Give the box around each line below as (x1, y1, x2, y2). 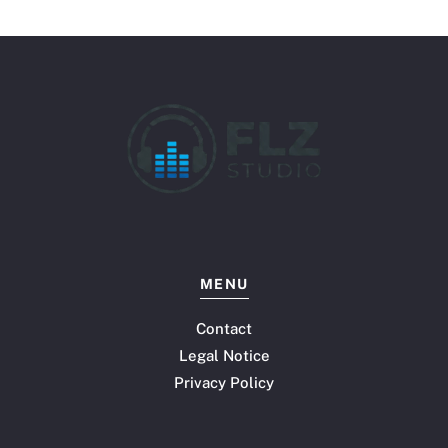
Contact (196, 320, 252, 338)
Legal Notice (178, 347, 270, 365)
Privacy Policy (174, 374, 274, 392)
